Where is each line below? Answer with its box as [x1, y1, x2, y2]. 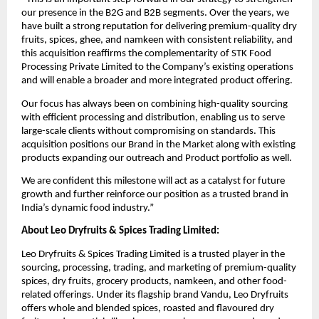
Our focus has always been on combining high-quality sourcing [21, 98, 288, 110]
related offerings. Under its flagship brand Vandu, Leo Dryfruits [21, 289, 288, 300]
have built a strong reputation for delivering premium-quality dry [21, 21, 297, 33]
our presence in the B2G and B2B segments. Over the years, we [21, 8, 289, 19]
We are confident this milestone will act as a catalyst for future [21, 176, 285, 187]
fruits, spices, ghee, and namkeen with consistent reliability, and [21, 35, 293, 46]
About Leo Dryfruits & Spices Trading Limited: [21, 226, 219, 237]
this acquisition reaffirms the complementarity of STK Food [21, 48, 271, 60]
